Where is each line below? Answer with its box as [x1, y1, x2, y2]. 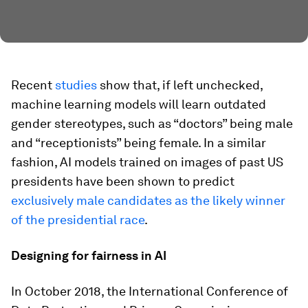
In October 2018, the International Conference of [11, 284, 288, 298]
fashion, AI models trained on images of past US [11, 155, 283, 169]
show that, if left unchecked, [97, 78, 263, 92]
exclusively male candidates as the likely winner [11, 193, 285, 208]
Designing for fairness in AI [11, 248, 166, 263]
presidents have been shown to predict [11, 174, 234, 188]
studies [55, 78, 97, 92]
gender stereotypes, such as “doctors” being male [11, 116, 293, 131]
